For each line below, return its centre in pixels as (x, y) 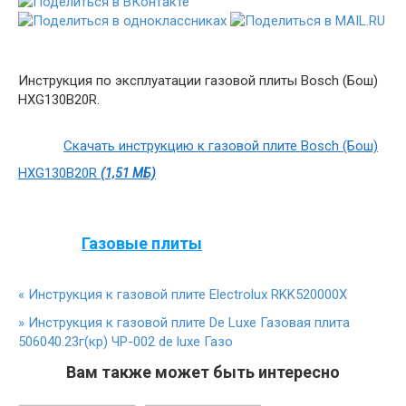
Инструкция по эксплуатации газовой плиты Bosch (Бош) (198, 81)
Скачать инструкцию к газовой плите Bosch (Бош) (221, 146)
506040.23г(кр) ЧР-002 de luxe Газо (126, 342)
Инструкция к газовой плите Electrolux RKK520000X (186, 295)
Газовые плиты (142, 243)
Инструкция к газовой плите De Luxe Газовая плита (187, 323)
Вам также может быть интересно (203, 372)
